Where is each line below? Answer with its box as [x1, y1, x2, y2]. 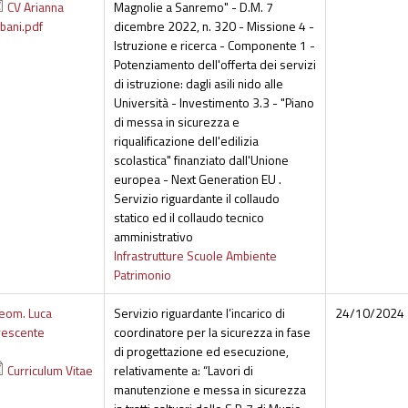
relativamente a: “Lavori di [113, 361, 253, 381]
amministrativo [113, 227, 193, 247]
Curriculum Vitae [6, 361, 93, 381]
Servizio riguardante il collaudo [113, 189, 280, 209]
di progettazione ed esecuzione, [113, 342, 289, 362]
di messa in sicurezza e [113, 112, 240, 132]
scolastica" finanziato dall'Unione [113, 150, 289, 170]
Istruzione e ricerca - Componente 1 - [113, 36, 315, 56]
